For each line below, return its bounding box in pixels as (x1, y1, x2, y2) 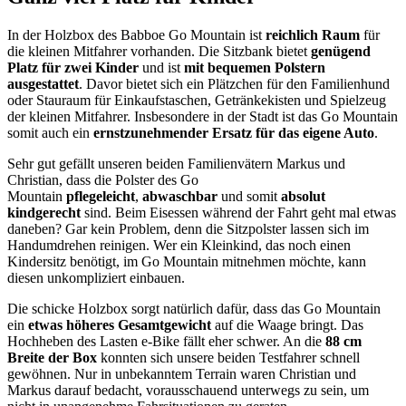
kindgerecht (7, 205, 81, 221)
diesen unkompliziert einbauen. (7, 270, 185, 286)
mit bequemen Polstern (184, 60, 325, 76)
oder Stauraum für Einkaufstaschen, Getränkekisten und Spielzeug (7, 92, 386, 109)
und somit (217, 188, 281, 205)
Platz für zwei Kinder (7, 60, 139, 76)
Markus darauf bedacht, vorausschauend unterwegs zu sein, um (7, 382, 369, 399)
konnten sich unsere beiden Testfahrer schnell (97, 350, 360, 366)
